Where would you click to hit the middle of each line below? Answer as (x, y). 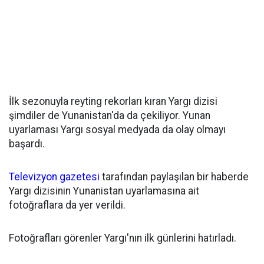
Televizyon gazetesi (54, 177)
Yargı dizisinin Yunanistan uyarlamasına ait (104, 191)
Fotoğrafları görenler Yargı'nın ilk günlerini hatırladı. (123, 238)
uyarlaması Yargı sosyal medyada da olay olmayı (117, 130)
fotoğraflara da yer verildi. (67, 205)
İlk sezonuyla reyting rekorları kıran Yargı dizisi (113, 101)
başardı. (27, 144)
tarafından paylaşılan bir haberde (174, 177)
